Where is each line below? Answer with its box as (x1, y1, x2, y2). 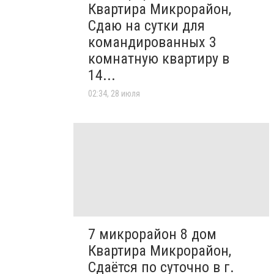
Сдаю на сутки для (88, 17, 205, 35)
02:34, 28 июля (88, 89, 140, 99)
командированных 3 (88, 34, 217, 51)
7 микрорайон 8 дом (88, 225, 217, 243)
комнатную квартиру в (88, 50, 229, 68)
